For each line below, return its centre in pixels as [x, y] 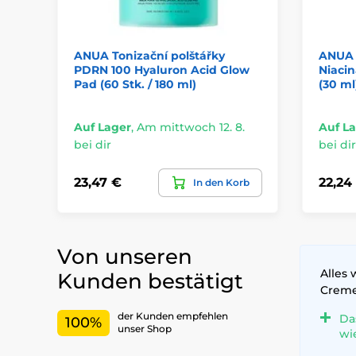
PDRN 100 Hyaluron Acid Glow [162, 70]
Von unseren [125, 256]
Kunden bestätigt [150, 281]
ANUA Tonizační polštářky [149, 56]
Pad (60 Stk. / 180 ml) [135, 85]
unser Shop [145, 329]
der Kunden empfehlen [173, 316]
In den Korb [221, 182]
